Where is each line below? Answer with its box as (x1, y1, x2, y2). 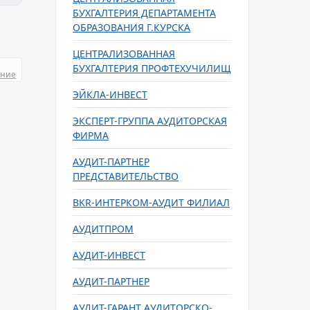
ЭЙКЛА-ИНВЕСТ (73, 88, 147, 101)
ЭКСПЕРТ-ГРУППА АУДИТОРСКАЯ (73, 114, 227, 127)
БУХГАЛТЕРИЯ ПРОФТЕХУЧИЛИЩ (73, 62, 231, 75)
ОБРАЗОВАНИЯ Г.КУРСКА (73, 21, 190, 34)
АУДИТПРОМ (73, 222, 134, 235)
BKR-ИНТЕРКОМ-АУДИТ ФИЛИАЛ (73, 196, 230, 209)
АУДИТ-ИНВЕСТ (73, 248, 145, 262)
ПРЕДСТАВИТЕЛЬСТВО (73, 170, 179, 183)
